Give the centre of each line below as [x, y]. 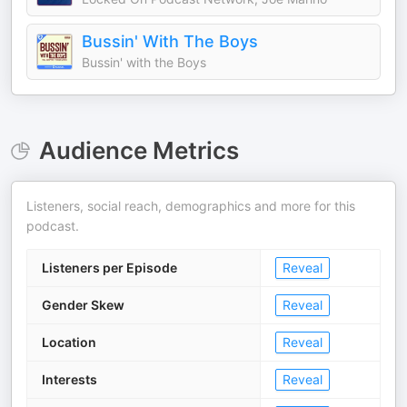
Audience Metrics [139, 150]
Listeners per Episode [109, 268]
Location [69, 342]
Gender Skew [83, 305]
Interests [69, 379]
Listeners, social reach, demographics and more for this [191, 206]
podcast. [53, 226]
